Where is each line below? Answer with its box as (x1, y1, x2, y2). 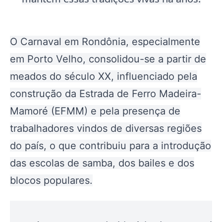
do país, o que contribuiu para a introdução (10, 140, 211, 152)
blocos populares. (10, 174, 93, 186)
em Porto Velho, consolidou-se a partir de (10, 53, 206, 65)
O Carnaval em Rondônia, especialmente (10, 36, 200, 48)
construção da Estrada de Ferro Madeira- (10, 88, 201, 100)
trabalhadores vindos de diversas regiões (10, 122, 202, 134)
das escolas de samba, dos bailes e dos (10, 157, 194, 169)
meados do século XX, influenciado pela (10, 70, 197, 82)
